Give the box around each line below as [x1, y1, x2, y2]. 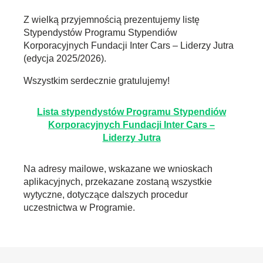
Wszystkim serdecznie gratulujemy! [23, 76, 170, 86]
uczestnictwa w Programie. [23, 203, 135, 213]
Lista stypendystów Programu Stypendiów [37, 107, 226, 117]
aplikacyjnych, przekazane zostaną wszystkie [23, 177, 212, 187]
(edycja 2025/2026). [23, 53, 106, 63]
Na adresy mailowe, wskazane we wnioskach [23, 164, 213, 174]
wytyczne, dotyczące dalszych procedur [23, 190, 188, 200]
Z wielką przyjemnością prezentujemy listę [23, 15, 200, 25]
